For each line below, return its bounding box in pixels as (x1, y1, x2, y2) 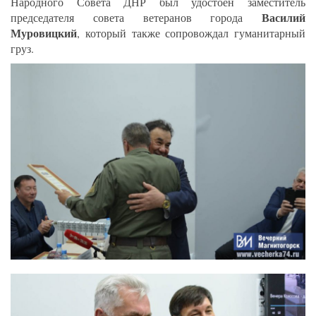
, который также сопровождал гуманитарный (77, 25, 305, 41)
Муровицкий (11, 25, 77, 42)
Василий (262, 9, 305, 26)
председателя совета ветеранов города (11, 10, 262, 25)
